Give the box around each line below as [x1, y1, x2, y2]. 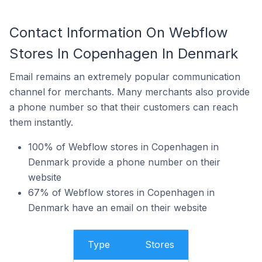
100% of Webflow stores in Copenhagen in [28, 141, 219, 153]
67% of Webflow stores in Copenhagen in [28, 187, 215, 198]
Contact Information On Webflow [9, 24, 228, 41]
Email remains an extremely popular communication [9, 71, 240, 82]
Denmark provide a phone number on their [28, 156, 220, 168]
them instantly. [9, 116, 73, 128]
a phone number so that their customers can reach [9, 101, 238, 113]
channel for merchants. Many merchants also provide [9, 86, 250, 98]
